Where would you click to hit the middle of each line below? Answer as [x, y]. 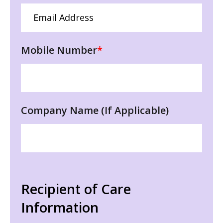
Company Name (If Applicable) [95, 110]
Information [60, 207]
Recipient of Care [76, 189]
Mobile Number [59, 50]
